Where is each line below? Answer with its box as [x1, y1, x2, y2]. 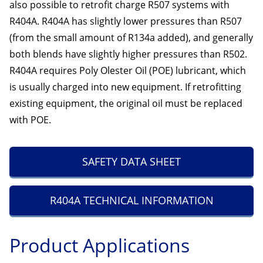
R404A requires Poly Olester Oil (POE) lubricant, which [9, 64, 246, 77]
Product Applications [9, 232, 190, 258]
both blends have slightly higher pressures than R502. [9, 48, 247, 60]
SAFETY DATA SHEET [82, 154, 181, 168]
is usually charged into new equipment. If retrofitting [9, 80, 241, 93]
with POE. [9, 113, 53, 126]
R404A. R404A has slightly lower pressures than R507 [9, 15, 242, 28]
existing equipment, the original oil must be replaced [9, 97, 242, 110]
